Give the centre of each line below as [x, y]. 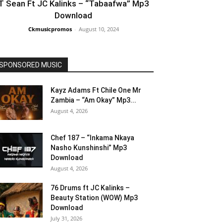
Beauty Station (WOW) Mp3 [94, 198]
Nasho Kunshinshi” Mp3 [89, 148]
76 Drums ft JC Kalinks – [90, 188]
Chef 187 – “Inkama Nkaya [92, 138]
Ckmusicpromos [50, 29]
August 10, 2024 [99, 29]
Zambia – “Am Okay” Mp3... [93, 100]
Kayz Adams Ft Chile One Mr [96, 90]
